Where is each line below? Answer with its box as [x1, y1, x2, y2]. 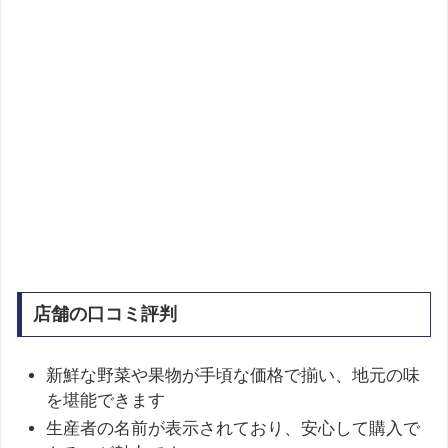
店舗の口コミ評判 [32, 304, 177, 325]
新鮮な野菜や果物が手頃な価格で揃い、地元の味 [46, 366, 421, 386]
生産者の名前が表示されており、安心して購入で [46, 419, 421, 439]
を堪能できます [46, 391, 166, 411]
